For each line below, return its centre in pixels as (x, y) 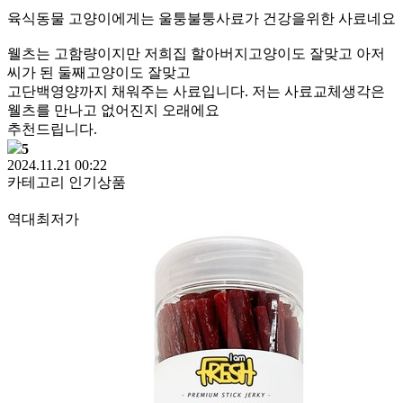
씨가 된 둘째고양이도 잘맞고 (99, 72)
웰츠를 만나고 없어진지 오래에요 (113, 110)
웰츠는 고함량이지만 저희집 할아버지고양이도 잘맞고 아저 (196, 54)
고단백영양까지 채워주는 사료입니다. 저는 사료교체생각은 (196, 91)
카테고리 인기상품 (67, 182)
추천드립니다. (52, 129)
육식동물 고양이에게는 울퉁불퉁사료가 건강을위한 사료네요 (201, 18)
